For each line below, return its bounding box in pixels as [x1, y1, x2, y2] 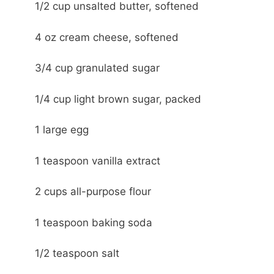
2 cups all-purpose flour [35, 185, 151, 198]
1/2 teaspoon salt [35, 247, 119, 259]
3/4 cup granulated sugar [35, 62, 160, 74]
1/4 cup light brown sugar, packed [35, 92, 201, 105]
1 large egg [35, 124, 89, 136]
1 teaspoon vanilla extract [35, 154, 160, 167]
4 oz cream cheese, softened [35, 31, 179, 43]
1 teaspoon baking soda [35, 216, 152, 229]
